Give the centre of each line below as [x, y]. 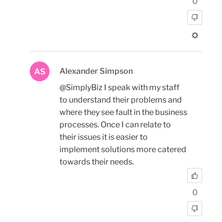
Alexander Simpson [96, 71]
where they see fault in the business [123, 112]
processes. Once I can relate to [115, 124]
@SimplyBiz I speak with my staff [119, 87]
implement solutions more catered [123, 149]
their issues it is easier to [104, 137]
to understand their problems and [121, 100]
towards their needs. [97, 162]
